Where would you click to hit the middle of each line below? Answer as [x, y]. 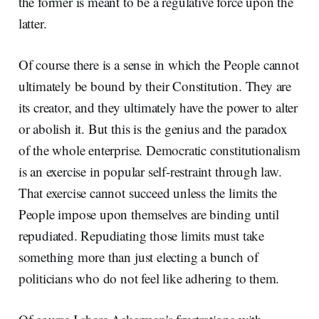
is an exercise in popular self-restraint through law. [150, 171]
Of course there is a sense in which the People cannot [158, 64]
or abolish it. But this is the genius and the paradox [153, 128]
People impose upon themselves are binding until [148, 214]
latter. [32, 23]
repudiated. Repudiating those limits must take [141, 235]
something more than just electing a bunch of [138, 256]
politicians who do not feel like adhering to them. [149, 278]
